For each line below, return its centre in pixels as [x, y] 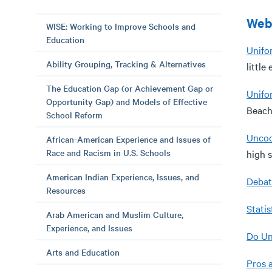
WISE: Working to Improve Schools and [121, 26]
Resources [66, 190]
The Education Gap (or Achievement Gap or [130, 88]
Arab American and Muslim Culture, [115, 214]
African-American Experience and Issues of [128, 139]
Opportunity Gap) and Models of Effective [127, 101]
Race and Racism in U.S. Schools [108, 152]
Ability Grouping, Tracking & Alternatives [126, 64]
